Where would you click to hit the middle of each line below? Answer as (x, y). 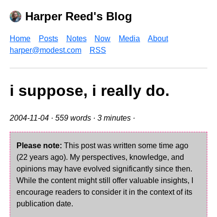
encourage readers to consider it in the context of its (104, 192)
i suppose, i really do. (90, 90)
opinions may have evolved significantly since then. (104, 169)
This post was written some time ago (125, 146)
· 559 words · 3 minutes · (94, 118)
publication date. (45, 204)
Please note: (39, 146)
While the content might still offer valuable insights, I (105, 181)
